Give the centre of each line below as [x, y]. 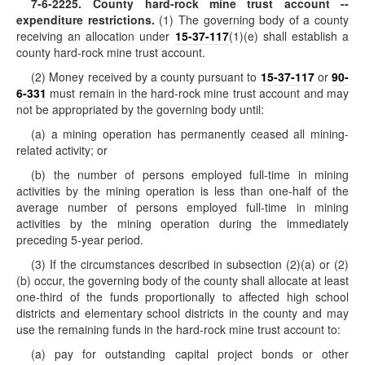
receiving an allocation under [96, 36]
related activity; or [62, 150]
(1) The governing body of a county [251, 20]
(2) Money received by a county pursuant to [146, 77]
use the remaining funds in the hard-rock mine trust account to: [178, 329]
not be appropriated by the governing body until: [140, 109]
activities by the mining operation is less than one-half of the [182, 191]
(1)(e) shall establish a [289, 36]
